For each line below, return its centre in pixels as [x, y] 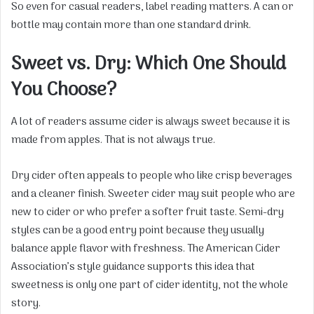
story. [26, 304]
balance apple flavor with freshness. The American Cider [146, 249]
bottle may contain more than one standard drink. [131, 25]
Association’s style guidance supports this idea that [133, 267]
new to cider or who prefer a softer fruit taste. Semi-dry [148, 213]
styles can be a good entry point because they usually [138, 231]
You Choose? [64, 90]
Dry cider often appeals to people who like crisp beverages [152, 176]
